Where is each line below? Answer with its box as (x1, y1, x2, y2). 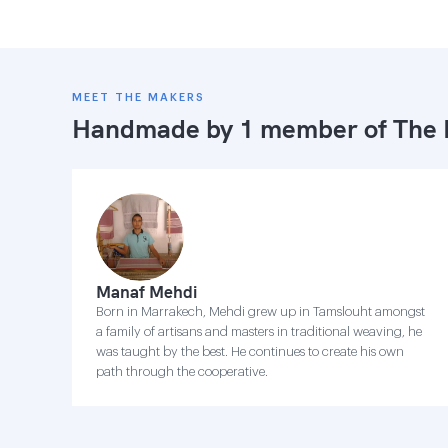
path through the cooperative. (96, 365, 268, 378)
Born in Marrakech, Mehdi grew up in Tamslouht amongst (96, 305, 425, 318)
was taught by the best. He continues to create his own (96, 345, 404, 358)
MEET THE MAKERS (72, 92, 205, 103)
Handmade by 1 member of (72, 112, 393, 145)
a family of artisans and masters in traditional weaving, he (96, 325, 422, 338)
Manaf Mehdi (96, 281, 197, 302)
